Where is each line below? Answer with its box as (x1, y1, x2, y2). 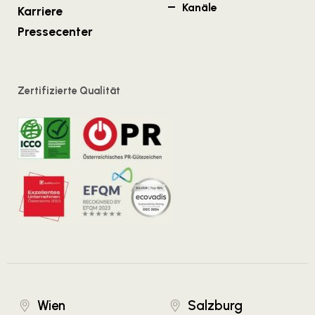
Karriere (18, 4, 63, 19)
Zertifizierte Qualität (18, 84, 120, 98)
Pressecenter (18, 24, 93, 39)
